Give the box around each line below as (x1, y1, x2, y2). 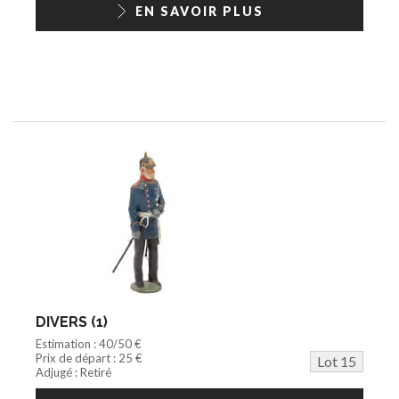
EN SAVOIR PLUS (135, 3, 264, 19)
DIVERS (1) (36, 313, 108, 330)
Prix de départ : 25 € (36, 350, 142, 365)
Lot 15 (317, 352, 356, 370)
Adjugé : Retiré (36, 364, 111, 379)
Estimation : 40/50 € (36, 336, 142, 351)
